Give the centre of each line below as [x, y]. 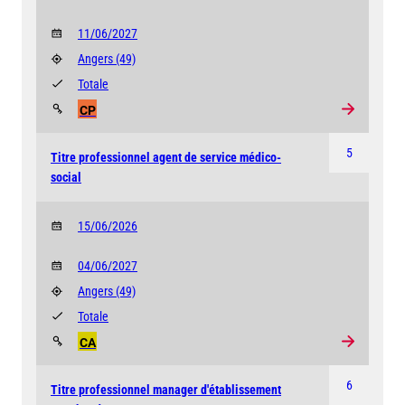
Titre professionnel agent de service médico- [166, 157]
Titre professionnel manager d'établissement [166, 389]
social [66, 177]
